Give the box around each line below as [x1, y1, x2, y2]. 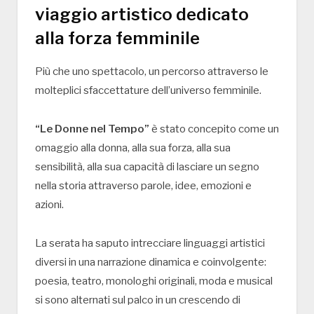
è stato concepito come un [149, 123, 279, 136]
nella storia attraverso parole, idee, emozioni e [35, 179, 252, 193]
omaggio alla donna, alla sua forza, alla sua [35, 142, 231, 155]
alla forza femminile [35, 28, 200, 49]
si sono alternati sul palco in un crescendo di [35, 294, 240, 307]
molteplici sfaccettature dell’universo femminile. [35, 84, 261, 97]
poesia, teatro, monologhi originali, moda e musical [35, 275, 273, 288]
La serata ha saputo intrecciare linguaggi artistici [35, 237, 265, 250]
